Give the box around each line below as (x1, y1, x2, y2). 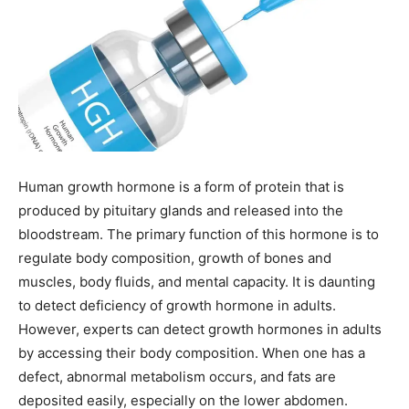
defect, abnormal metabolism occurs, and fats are (18, 368, 336, 385)
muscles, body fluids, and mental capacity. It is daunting (18, 273, 375, 290)
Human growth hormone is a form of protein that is (18, 178, 344, 195)
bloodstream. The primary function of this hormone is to (18, 225, 379, 243)
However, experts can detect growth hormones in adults (18, 320, 382, 338)
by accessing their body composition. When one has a (18, 344, 365, 362)
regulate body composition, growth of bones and (18, 249, 331, 267)
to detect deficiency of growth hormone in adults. (18, 297, 336, 314)
